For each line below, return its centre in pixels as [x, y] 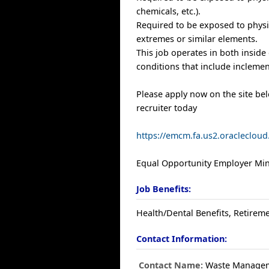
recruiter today [167, 108]
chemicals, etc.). [169, 11]
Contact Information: [182, 239]
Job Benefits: [164, 189]
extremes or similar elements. [197, 39]
